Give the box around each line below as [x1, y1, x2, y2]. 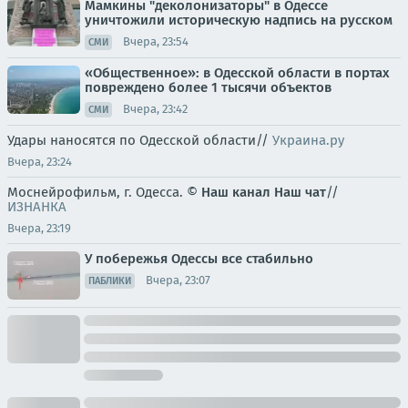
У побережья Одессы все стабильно [85, 250, 313, 267]
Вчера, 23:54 [123, 35, 189, 49]
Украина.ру [272, 131, 344, 148]
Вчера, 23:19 [7, 220, 71, 235]
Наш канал [201, 183, 270, 200]
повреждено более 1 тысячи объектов [85, 78, 331, 96]
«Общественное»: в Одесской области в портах [85, 64, 390, 81]
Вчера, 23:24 [7, 154, 72, 168]
